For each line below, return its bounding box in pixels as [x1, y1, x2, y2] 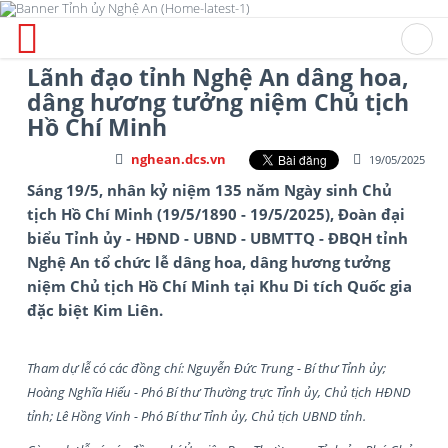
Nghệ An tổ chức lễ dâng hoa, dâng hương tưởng [27, 251, 390, 272]
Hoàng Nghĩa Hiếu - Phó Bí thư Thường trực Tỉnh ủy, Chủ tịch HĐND [27, 382, 411, 401]
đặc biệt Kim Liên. [27, 299, 163, 320]
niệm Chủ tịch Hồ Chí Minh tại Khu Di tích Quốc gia [27, 275, 412, 296]
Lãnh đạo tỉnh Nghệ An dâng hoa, [27, 60, 409, 93]
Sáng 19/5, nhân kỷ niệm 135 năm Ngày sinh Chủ [27, 179, 392, 200]
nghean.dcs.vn [130, 149, 226, 168]
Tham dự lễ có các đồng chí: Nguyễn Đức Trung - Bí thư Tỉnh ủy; [27, 358, 386, 377]
